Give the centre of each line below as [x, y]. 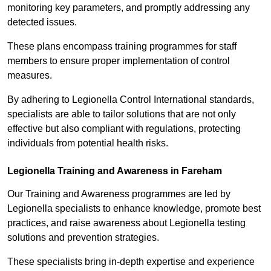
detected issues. [43, 22]
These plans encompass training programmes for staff [122, 47]
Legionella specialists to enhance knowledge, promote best [134, 209]
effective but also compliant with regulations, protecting [124, 129]
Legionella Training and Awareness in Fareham [115, 171]
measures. [31, 76]
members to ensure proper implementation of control [119, 61]
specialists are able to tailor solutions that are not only [122, 114]
